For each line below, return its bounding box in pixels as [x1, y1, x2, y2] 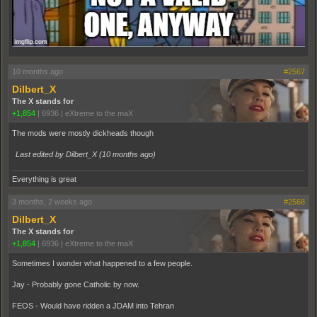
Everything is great [12, 175, 76, 184]
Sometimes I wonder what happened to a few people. [12, 259, 192, 268]
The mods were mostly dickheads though [12, 129, 154, 138]
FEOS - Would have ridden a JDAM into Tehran [12, 301, 174, 311]
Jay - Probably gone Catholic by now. [12, 280, 139, 289]
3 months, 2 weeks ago [12, 197, 92, 207]
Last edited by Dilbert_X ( [16, 150, 102, 159]
